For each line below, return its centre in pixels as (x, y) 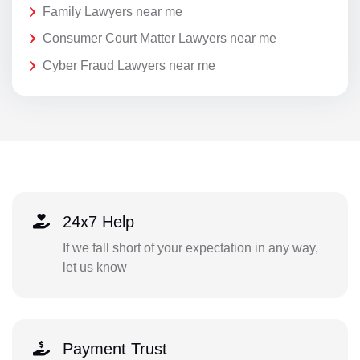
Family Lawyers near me (112, 11)
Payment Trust (115, 349)
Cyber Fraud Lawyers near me (129, 66)
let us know (94, 268)
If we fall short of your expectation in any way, (190, 248)
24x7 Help (98, 222)
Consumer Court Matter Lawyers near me (160, 39)
